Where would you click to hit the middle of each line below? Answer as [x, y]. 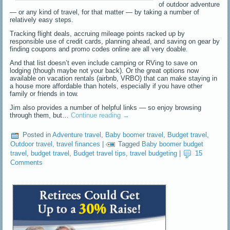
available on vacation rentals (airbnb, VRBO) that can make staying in [114, 78]
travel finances [79, 144]
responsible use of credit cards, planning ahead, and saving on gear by [115, 41]
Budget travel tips [100, 153]
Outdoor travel [32, 144]
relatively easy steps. [42, 20]
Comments [27, 162]
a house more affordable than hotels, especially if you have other [106, 86]
